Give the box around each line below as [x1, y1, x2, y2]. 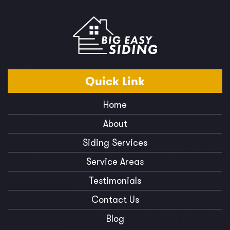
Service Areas [86, 155, 144, 168]
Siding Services [83, 136, 147, 149]
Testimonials [89, 174, 141, 187]
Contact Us [91, 193, 139, 206]
